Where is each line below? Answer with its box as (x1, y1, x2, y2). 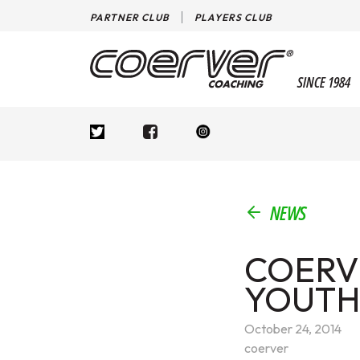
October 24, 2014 (243, 320, 342, 337)
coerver (243, 339, 288, 356)
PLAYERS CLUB (194, 10, 272, 23)
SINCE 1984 (297, 72, 350, 92)
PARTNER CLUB (90, 10, 170, 23)
